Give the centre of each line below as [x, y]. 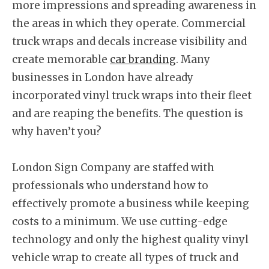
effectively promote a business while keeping [131, 203]
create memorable [61, 59]
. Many [193, 59]
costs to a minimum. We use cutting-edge [120, 221]
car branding [143, 59]
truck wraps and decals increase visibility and [129, 41]
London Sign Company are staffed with [113, 167]
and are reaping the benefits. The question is [128, 113]
